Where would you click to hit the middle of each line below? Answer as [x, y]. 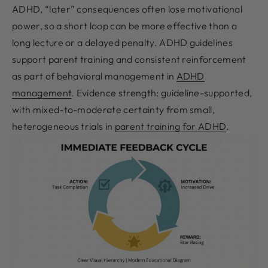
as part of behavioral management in [94, 76]
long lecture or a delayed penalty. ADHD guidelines [123, 42]
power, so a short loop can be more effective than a [125, 25]
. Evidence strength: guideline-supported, [162, 92]
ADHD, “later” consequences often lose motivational [127, 9]
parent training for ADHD [170, 126]
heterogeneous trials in [63, 126]
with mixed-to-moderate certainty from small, [114, 109]
